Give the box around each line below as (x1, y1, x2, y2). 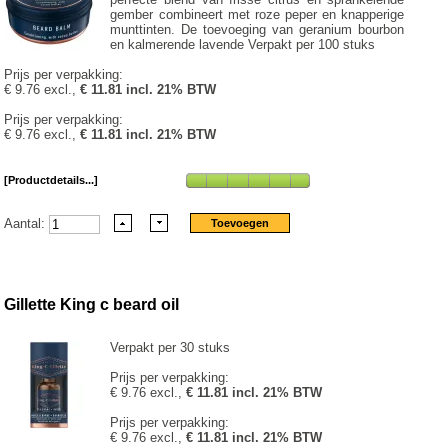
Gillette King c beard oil (4, 296, 180, 314)
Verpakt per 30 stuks (110, 340, 231, 356)
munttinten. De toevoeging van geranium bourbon (110, 21, 405, 37)
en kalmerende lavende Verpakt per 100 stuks (110, 36, 376, 52)
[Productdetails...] (4, 173, 99, 186)
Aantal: (4, 215, 50, 231)
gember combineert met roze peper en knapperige (110, 6, 405, 22)
